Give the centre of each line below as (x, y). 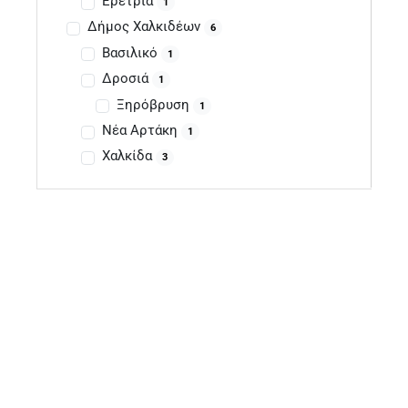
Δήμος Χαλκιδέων (145, 27)
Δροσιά (127, 79)
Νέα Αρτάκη (141, 130)
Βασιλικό (131, 52)
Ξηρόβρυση (154, 104)
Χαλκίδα (128, 156)
